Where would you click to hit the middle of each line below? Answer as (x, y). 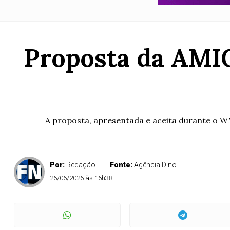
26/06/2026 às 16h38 (81, 178)
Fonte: (122, 165)
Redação (81, 165)
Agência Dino (155, 165)
